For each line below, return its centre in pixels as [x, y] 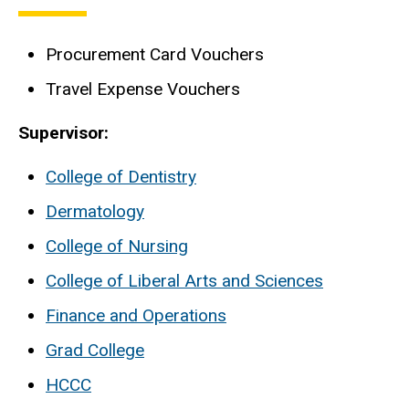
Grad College [95, 350]
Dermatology [95, 211]
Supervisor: [66, 132]
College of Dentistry [121, 176]
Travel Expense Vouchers [143, 89]
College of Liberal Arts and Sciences [184, 280]
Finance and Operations [136, 315]
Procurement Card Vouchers [159, 55]
